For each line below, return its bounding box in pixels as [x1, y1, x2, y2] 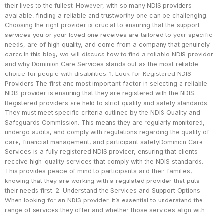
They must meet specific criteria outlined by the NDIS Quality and [5, 109, 200, 117]
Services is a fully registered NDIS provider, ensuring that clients [5, 148, 198, 156]
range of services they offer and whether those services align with [5, 206, 205, 214]
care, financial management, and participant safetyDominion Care [5, 138, 203, 146]
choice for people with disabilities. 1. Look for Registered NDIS [5, 70, 191, 78]
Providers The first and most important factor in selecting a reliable [5, 80, 207, 88]
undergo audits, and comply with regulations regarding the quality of [5, 128, 209, 136]
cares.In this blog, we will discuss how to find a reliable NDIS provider [5, 51, 213, 58]
